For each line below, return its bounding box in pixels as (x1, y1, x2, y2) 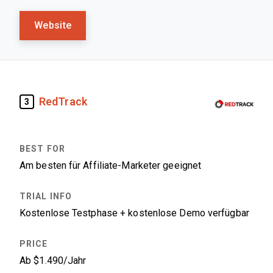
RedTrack (39, 95, 87, 108)
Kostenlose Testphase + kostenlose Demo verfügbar (19, 208, 249, 218)
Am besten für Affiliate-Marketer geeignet (19, 160, 202, 171)
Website (34, 20, 72, 30)
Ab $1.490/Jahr (19, 255, 87, 266)
